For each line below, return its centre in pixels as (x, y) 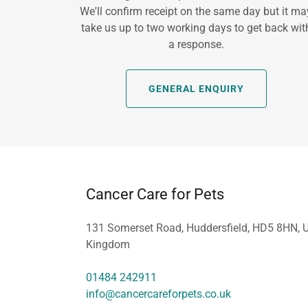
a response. (196, 45)
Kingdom (108, 245)
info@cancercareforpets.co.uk (158, 294)
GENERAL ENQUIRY (196, 89)
